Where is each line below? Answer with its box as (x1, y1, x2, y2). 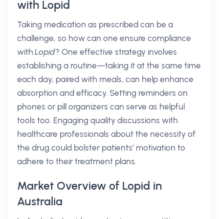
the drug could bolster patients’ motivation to (17, 143, 185, 153)
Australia (17, 195, 63, 208)
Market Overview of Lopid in (17, 179, 162, 193)
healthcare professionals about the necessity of (17, 129, 196, 139)
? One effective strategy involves (55, 47, 177, 57)
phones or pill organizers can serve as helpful (17, 102, 185, 111)
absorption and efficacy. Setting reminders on (17, 88, 188, 98)
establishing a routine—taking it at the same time (17, 61, 201, 70)
